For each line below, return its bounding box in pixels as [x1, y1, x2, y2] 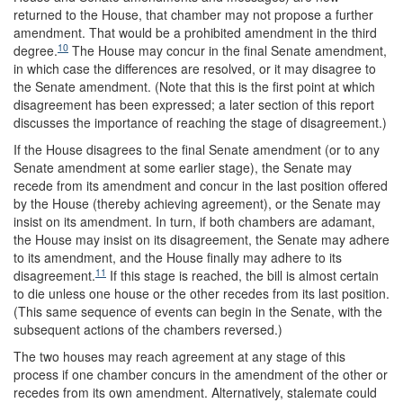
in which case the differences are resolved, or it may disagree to [13, 59, 376, 77]
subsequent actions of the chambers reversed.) [13, 320, 282, 338]
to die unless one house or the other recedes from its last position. [13, 284, 390, 302]
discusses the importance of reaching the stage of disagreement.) [13, 113, 387, 131]
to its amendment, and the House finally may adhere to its [13, 248, 342, 266]
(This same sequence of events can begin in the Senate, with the [13, 302, 382, 320]
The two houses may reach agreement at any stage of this [13, 347, 345, 365]
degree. [13, 41, 58, 59]
